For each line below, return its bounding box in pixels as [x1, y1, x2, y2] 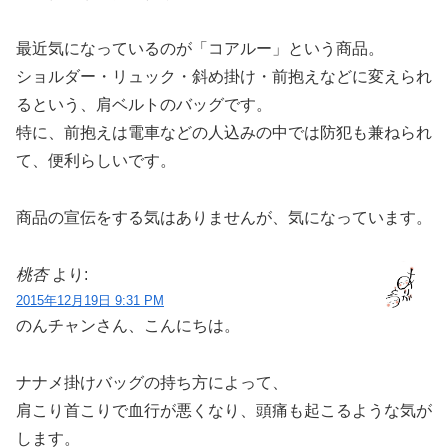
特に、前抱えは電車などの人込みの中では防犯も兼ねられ [16, 124, 432, 142]
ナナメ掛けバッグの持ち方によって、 [16, 373, 288, 391]
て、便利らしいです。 [16, 152, 176, 170]
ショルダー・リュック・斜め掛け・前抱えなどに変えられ [16, 68, 432, 86]
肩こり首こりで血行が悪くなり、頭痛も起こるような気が [16, 401, 432, 419]
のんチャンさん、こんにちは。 [16, 316, 240, 334]
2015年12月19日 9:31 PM [16, 292, 164, 308]
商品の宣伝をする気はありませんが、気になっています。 [16, 209, 432, 227]
